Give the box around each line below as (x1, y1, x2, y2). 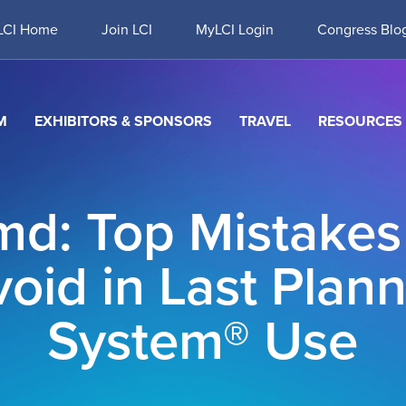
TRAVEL (238, 111, 291, 131)
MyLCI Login (196, 19, 274, 40)
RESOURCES (317, 111, 402, 131)
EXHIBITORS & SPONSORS (34, 111, 212, 131)
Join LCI (101, 19, 152, 40)
